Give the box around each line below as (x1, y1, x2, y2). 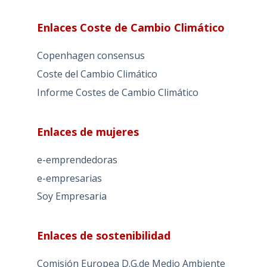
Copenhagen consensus (36, 49, 145, 63)
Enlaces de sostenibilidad (36, 228, 170, 243)
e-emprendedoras (36, 153, 117, 166)
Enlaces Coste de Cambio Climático (36, 20, 225, 35)
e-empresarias (36, 171, 102, 185)
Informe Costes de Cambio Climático (36, 85, 198, 99)
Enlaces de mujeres (36, 124, 139, 139)
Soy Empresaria (36, 190, 107, 203)
